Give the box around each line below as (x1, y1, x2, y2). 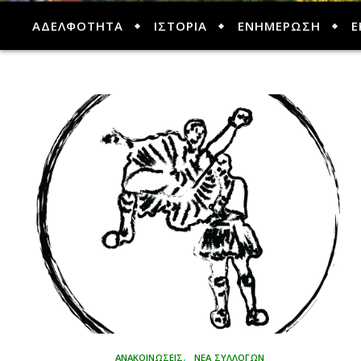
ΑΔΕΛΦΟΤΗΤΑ (32, 18, 123, 34)
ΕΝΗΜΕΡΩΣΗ (238, 18, 321, 34)
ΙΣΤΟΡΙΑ (154, 18, 207, 34)
